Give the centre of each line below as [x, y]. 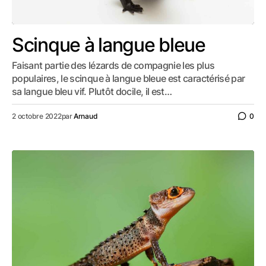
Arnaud [85, 116]
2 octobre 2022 [37, 116]
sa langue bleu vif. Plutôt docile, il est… [92, 91]
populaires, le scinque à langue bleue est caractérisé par [129, 78]
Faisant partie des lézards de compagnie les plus [113, 65]
